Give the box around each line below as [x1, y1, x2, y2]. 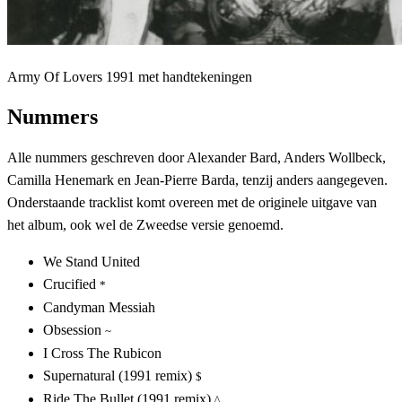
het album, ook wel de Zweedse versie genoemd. [7, 216, 284, 232]
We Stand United [43, 253, 140, 269]
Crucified [43, 275, 100, 292]
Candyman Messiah [43, 299, 155, 315]
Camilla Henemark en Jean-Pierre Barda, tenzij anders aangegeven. [7, 171, 388, 188]
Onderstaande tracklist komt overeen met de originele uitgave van [7, 194, 377, 210]
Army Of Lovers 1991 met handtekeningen [7, 68, 252, 84]
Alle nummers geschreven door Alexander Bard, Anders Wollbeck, [7, 149, 386, 165]
